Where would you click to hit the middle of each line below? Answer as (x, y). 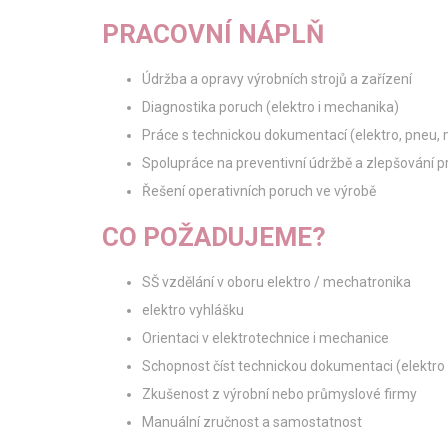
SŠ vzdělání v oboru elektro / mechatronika (276, 282)
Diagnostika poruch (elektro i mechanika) (270, 107)
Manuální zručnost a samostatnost (252, 422)
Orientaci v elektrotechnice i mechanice (265, 338)
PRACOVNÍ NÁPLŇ (213, 34)
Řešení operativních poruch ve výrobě (259, 191)
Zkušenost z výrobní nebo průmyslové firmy (279, 394)
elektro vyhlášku (193, 310)
